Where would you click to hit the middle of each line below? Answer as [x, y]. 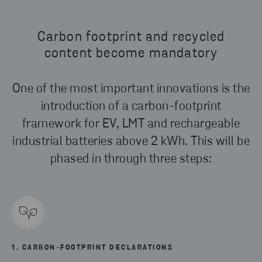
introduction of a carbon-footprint [131, 107]
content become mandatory [131, 54]
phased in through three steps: [131, 160]
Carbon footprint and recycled [131, 38]
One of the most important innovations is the [131, 89]
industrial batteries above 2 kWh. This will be [131, 142]
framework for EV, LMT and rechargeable [131, 125]
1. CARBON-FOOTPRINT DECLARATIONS [92, 248]
